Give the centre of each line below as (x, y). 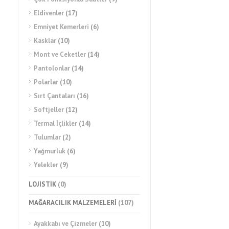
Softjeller (49, 110)
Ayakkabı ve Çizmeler (65, 224)
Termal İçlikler (55, 123)
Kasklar (45, 41)
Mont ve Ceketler (60, 54)
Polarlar (46, 82)
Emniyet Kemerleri (61, 27)
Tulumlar (47, 137)
